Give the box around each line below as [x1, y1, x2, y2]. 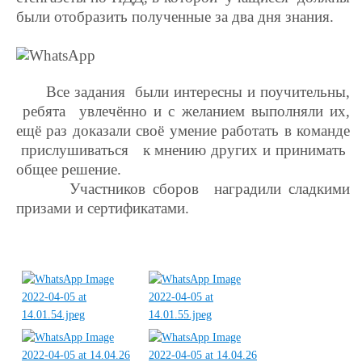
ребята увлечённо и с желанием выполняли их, [16, 103, 350, 120]
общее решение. [16, 161, 121, 178]
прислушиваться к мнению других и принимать [16, 141, 350, 158]
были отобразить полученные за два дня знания [16, 8, 330, 25]
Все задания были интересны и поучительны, [16, 83, 350, 100]
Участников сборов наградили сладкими [16, 180, 350, 197]
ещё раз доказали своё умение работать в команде [16, 122, 350, 139]
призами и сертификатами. [16, 200, 189, 217]
